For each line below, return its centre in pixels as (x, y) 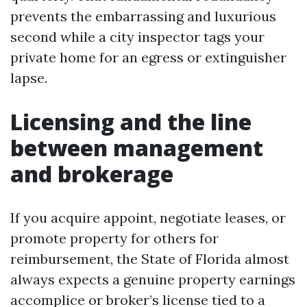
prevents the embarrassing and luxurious (143, 16)
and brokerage (92, 174)
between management (137, 148)
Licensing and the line (131, 122)
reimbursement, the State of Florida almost (150, 259)
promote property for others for (114, 238)
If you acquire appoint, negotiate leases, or (148, 218)
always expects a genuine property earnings (153, 279)
